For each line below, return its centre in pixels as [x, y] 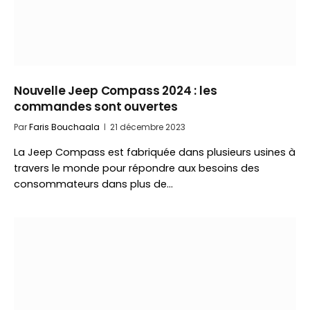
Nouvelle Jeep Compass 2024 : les [116, 91]
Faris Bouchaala [64, 127]
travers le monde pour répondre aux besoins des [137, 168]
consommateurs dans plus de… [93, 184]
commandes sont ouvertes [96, 107]
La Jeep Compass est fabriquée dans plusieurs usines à [155, 152]
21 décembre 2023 [148, 127]
